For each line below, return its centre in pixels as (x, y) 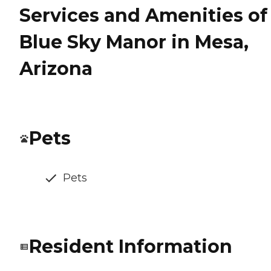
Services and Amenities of (143, 16)
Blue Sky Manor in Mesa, (134, 42)
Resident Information (131, 247)
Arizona (56, 69)
